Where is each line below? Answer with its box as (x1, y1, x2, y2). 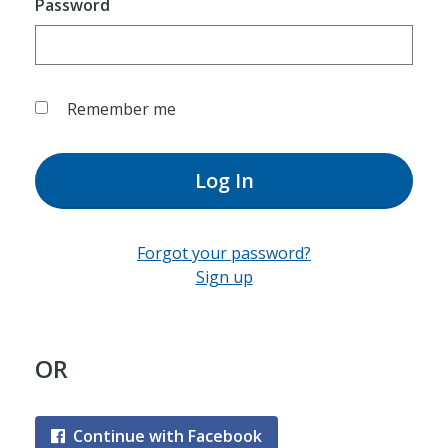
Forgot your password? (137, 242, 311, 264)
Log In (194, 167, 254, 194)
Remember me (66, 98, 176, 120)
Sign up (195, 266, 253, 288)
